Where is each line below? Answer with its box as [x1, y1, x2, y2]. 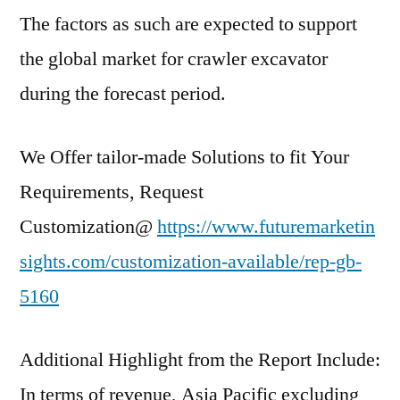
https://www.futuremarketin [157, 214, 375, 239]
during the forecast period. [20, 81, 226, 106]
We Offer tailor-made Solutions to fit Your [20, 145, 349, 170]
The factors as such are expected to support [20, 12, 357, 37]
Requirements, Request [20, 179, 204, 204]
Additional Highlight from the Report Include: [20, 347, 380, 372]
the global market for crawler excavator [20, 46, 328, 71]
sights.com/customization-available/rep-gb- [20, 249, 362, 274]
